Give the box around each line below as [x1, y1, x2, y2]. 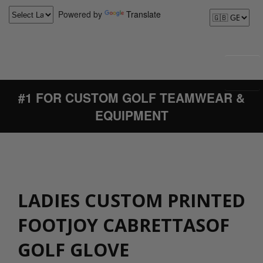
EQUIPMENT [95, 106, 168, 124]
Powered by [53, 8, 104, 20]
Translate [126, 8, 161, 20]
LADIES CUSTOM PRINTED [18, 188, 245, 213]
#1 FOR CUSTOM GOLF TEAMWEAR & [18, 89, 245, 106]
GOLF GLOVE [18, 237, 129, 262]
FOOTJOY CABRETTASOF [18, 213, 230, 237]
